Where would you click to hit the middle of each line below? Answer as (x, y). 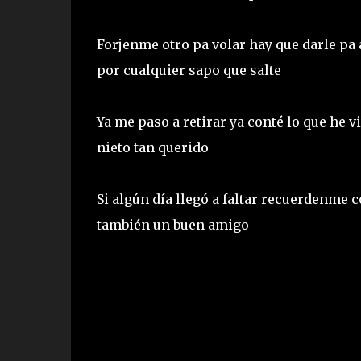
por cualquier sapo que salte (190, 70)
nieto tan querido (154, 147)
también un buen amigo (174, 224)
